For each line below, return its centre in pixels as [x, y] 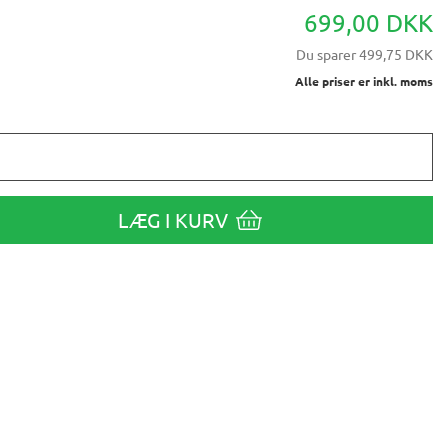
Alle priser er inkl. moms [364, 81]
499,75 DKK [394, 54]
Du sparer [326, 54]
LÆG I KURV [173, 220]
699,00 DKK [368, 23]
